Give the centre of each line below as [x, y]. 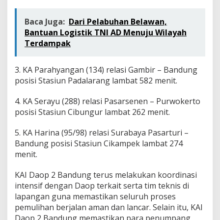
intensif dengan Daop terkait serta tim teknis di [102, 186]
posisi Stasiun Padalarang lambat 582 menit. [96, 81]
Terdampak [48, 43]
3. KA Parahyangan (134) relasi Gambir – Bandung [106, 70]
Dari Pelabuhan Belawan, [118, 22]
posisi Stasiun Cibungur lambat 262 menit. [92, 112]
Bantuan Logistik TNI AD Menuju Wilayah [106, 33]
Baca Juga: [45, 22]
